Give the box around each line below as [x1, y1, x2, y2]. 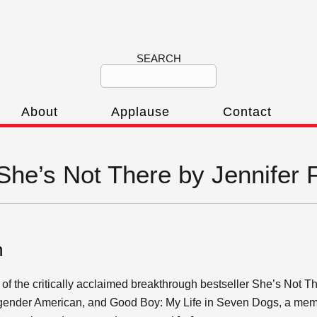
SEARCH [136, 52, 181, 64]
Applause [111, 105, 170, 119]
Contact [223, 105, 272, 119]
